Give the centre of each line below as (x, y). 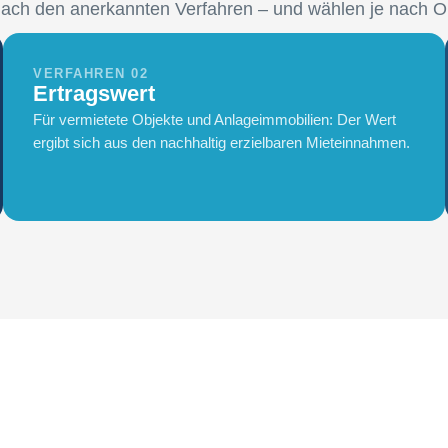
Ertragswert (94, 94)
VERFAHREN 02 (91, 74)
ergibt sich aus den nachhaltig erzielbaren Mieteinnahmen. (222, 143)
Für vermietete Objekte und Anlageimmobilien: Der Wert (215, 120)
